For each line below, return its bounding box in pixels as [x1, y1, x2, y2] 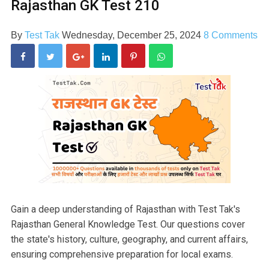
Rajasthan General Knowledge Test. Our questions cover [11, 218, 245, 230]
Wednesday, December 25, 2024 [62, 29, 204, 40]
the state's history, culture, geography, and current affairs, [11, 233, 248, 245]
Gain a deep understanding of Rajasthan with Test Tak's [11, 203, 240, 215]
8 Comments [204, 29, 258, 40]
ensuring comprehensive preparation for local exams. [11, 248, 233, 260]
